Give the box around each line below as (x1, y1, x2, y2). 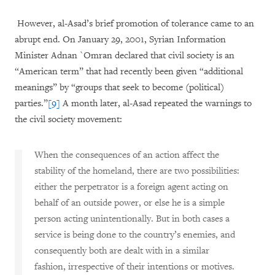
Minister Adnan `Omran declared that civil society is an (15, 50, 234, 61)
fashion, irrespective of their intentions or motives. (34, 261, 234, 273)
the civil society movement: (15, 114, 122, 125)
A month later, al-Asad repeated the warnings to (60, 98, 252, 109)
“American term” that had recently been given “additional (15, 66, 243, 77)
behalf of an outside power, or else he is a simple (34, 197, 225, 209)
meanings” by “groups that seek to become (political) (15, 82, 224, 93)
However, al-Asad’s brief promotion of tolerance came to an (15, 18, 254, 29)
